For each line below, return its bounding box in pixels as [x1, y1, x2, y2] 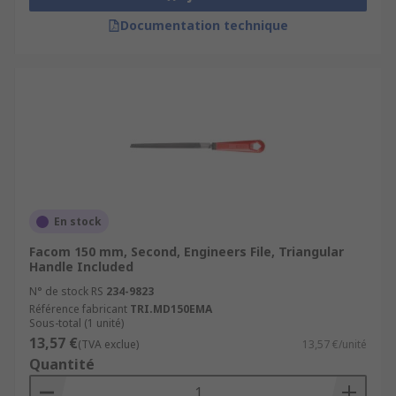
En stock [54, 214, 102, 229]
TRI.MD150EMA [130, 301, 212, 316]
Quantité [29, 354, 95, 374]
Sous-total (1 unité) [29, 316, 124, 331]
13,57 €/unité [302, 337, 367, 352]
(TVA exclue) [78, 337, 139, 352]
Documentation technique [120, 17, 288, 34]
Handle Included [29, 258, 133, 275]
